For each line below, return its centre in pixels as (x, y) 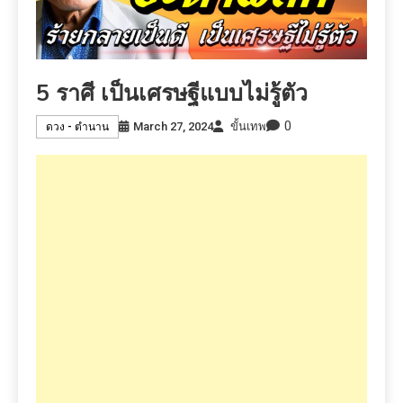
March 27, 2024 (173, 126)
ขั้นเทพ (248, 126)
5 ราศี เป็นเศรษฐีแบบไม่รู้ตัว (172, 94)
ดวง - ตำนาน (77, 126)
